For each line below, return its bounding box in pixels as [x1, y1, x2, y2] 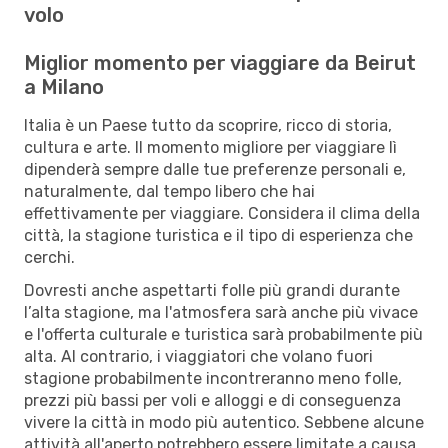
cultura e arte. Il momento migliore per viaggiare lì [24, 137, 397, 157]
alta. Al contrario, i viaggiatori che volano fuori [24, 346, 373, 366]
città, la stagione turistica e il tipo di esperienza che [24, 225, 413, 245]
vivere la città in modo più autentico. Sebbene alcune [24, 412, 424, 432]
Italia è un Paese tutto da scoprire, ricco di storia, [24, 115, 392, 135]
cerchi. [24, 247, 75, 267]
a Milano [24, 74, 104, 99]
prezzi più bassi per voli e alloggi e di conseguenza [24, 390, 401, 410]
